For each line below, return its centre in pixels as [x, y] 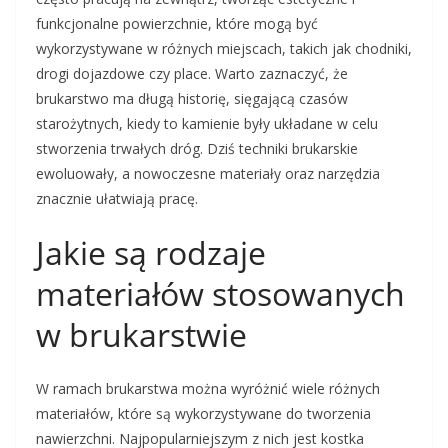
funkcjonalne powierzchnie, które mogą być [177, 23]
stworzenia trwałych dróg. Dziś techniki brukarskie [197, 148]
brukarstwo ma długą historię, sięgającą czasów [192, 98]
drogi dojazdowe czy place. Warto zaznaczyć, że [192, 73]
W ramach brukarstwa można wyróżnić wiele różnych [208, 388]
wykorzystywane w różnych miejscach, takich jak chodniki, [224, 48]
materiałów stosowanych [220, 293]
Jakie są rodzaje [151, 252]
